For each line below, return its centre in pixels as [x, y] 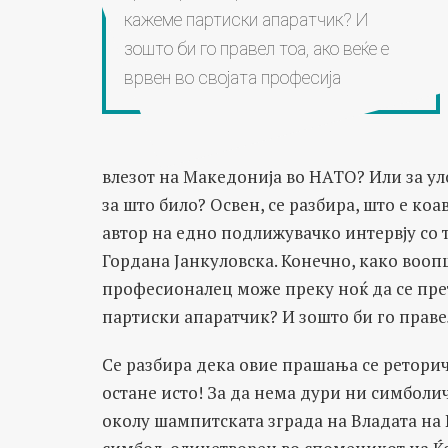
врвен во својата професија [232, 77]
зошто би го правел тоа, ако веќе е [256, 48]
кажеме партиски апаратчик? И [245, 19]
